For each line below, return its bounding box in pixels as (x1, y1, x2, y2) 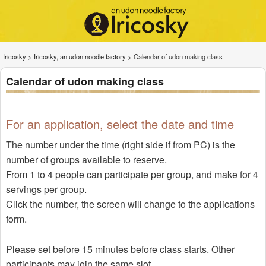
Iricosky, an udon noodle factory (34, 52, 126, 61)
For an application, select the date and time (5, 115, 234, 133)
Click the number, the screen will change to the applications (5, 197, 255, 211)
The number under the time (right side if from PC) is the (5, 138, 235, 152)
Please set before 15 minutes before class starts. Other (5, 242, 235, 256)
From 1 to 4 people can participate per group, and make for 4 (5, 167, 258, 182)
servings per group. (5, 182, 87, 197)
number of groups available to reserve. (5, 153, 167, 167)
